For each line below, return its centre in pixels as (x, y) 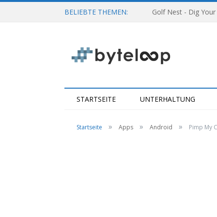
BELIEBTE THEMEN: (96, 12)
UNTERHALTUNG (168, 99)
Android (161, 127)
